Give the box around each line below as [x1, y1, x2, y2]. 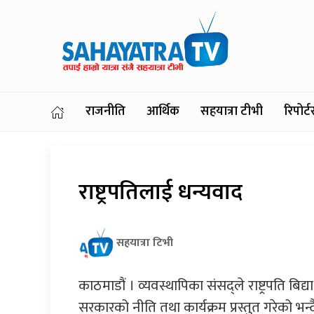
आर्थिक [146, 101, 179, 123]
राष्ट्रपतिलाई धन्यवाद [78, 174, 243, 212]
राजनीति [86, 101, 125, 123]
